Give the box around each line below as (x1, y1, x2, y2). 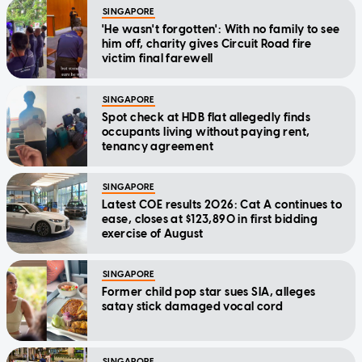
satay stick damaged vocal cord (102, 299, 284, 314)
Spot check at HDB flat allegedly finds (102, 110, 310, 124)
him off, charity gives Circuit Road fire (102, 36, 312, 51)
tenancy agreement (102, 139, 214, 154)
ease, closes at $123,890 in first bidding (102, 212, 318, 226)
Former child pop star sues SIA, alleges (102, 284, 316, 299)
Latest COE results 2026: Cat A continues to (102, 197, 343, 212)
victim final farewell (102, 51, 213, 65)
